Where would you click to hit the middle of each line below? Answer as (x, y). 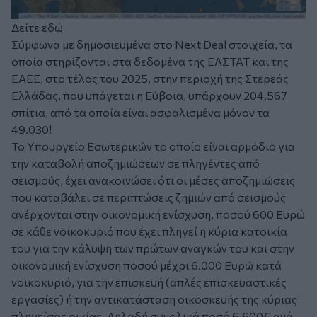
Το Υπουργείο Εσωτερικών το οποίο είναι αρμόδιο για (153, 146)
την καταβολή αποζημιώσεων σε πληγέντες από (136, 163)
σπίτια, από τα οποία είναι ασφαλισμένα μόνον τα (140, 112)
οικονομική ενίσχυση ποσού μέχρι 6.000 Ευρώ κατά (146, 265)
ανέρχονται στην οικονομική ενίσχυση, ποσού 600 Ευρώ (158, 214)
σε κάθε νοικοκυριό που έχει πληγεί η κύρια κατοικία (149, 231)
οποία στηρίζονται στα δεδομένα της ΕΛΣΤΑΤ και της (150, 61)
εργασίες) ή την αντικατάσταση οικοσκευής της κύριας (154, 299)
